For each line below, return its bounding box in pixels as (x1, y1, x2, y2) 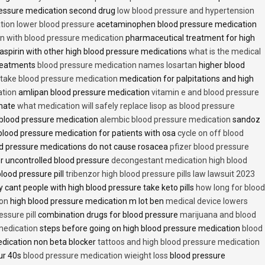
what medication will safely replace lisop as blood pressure (17, 101, 235, 111)
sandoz (231, 115, 260, 125)
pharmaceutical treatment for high (124, 33, 255, 43)
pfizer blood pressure (170, 142, 249, 152)
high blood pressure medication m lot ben (8, 196, 166, 206)
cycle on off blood (177, 128, 244, 138)
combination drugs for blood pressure (36, 210, 180, 220)
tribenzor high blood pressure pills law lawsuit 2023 (66, 169, 255, 179)
